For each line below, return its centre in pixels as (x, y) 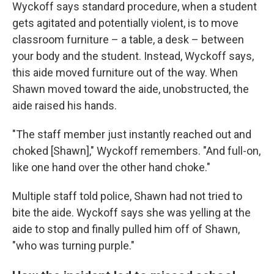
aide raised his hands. (65, 106)
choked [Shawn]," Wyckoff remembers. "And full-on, (136, 151)
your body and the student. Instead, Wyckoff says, (133, 56)
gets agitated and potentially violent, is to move (125, 23)
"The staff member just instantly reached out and (132, 134)
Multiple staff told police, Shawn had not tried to (127, 196)
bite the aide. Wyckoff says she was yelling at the (131, 213)
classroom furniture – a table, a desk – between (128, 39)
